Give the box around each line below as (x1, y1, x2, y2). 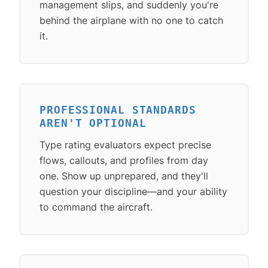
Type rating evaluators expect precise (39, 138, 211, 151)
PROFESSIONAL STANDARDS (39, 103, 196, 116)
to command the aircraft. (39, 200, 153, 213)
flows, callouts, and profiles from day (39, 154, 208, 166)
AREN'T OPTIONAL (39, 116, 147, 129)
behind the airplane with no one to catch (39, 14, 223, 26)
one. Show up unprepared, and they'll (39, 169, 208, 182)
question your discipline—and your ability (39, 185, 227, 197)
